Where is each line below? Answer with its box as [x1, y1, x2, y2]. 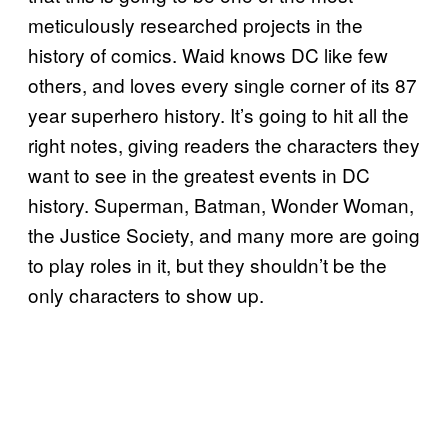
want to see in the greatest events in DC [28, 161, 370, 189]
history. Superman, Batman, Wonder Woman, [28, 191, 414, 219]
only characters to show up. [28, 281, 264, 309]
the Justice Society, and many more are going [28, 221, 420, 249]
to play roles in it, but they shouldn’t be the [28, 251, 387, 279]
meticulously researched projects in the [28, 11, 363, 39]
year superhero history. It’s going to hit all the [28, 101, 409, 129]
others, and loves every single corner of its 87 [28, 71, 417, 99]
